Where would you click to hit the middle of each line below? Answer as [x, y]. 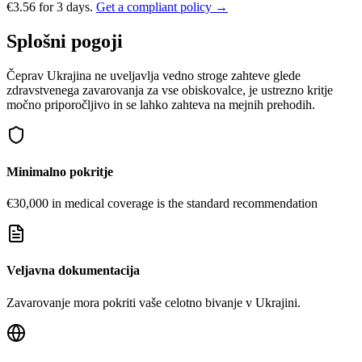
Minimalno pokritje [60, 171]
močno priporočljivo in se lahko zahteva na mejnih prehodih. [161, 104]
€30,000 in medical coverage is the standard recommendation [162, 204]
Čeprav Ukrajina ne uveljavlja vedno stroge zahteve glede [154, 75]
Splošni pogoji [65, 41]
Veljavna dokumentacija [73, 271]
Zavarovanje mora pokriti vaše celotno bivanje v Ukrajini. [154, 302]
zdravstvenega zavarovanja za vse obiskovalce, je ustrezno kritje [170, 90]
